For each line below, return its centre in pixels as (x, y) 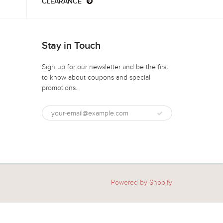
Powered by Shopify (142, 182)
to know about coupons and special (96, 77)
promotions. (59, 88)
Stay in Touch (71, 46)
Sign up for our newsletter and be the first (105, 67)
